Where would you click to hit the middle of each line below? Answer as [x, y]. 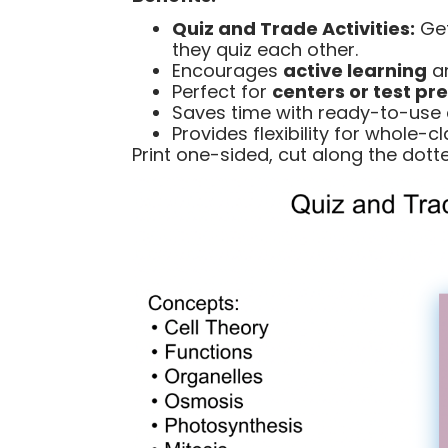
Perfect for [222, 91]
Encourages [227, 70]
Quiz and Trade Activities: [293, 28]
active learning [355, 70]
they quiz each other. [265, 49]
